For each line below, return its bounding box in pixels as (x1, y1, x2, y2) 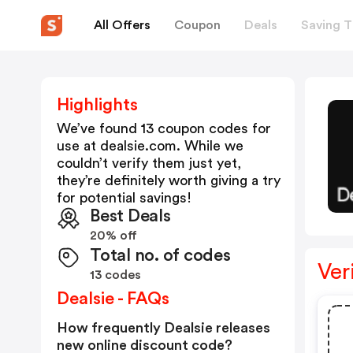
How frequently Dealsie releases (57, 321, 270, 335)
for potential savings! (57, 191, 191, 205)
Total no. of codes (90, 247, 231, 264)
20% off (90, 229, 137, 242)
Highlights (57, 96, 138, 113)
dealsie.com (100, 139, 176, 153)
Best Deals (90, 207, 171, 225)
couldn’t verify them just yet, (57, 156, 241, 170)
